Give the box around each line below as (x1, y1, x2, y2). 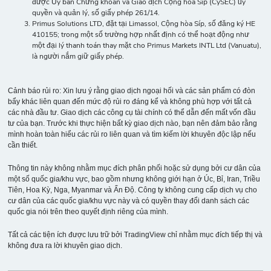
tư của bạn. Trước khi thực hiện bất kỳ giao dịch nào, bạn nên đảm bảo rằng (8, 119, 258, 128)
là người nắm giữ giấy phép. (32, 53, 125, 60)
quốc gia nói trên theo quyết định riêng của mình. (8, 207, 169, 216)
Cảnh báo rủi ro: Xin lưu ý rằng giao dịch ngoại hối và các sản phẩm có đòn (8, 86, 256, 95)
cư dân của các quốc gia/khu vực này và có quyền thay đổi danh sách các (8, 196, 250, 205)
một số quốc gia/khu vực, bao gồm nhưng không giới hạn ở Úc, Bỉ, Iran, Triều (8, 174, 261, 183)
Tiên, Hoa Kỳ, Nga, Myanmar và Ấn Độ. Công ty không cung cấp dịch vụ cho (8, 185, 258, 194)
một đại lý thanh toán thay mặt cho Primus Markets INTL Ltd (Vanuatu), (32, 42, 262, 50)
